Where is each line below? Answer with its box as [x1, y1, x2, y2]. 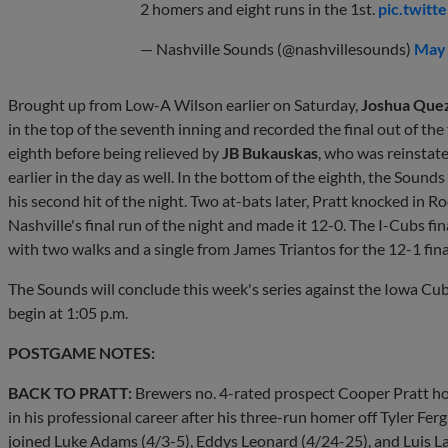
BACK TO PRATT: [8, 382, 132, 402]
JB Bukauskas [222, 142, 318, 162]
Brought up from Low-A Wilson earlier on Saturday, [8, 94, 361, 114]
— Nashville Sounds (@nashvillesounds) [140, 38, 414, 58]
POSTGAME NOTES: [8, 342, 155, 362]
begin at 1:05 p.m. [8, 302, 128, 322]
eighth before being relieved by [8, 142, 222, 162]
